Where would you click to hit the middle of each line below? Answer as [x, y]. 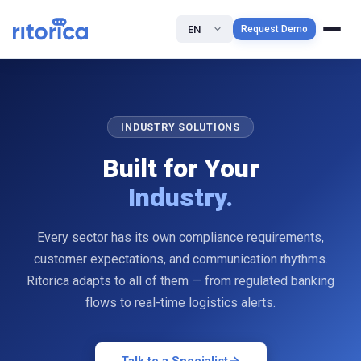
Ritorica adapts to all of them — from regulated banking [180, 281]
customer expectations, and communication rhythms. [180, 259]
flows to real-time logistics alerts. [180, 303]
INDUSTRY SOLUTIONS [180, 127]
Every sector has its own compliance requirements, [180, 237]
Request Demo [274, 29]
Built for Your [180, 168]
